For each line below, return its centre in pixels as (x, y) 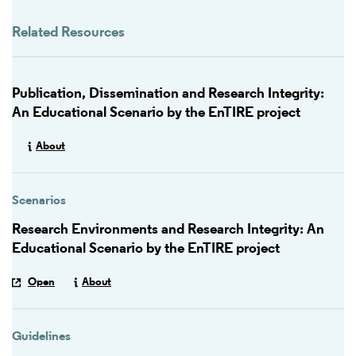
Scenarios (39, 201)
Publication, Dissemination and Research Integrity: (168, 95)
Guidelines (41, 337)
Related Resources (68, 33)
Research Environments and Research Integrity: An (168, 230)
